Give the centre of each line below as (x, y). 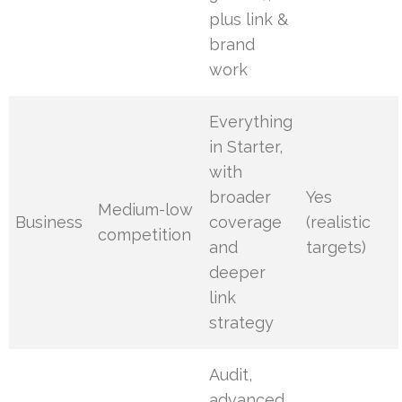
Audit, (231, 375)
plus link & (249, 20)
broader (240, 197)
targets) (336, 248)
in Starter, (246, 147)
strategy (242, 323)
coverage (246, 223)
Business (49, 223)
